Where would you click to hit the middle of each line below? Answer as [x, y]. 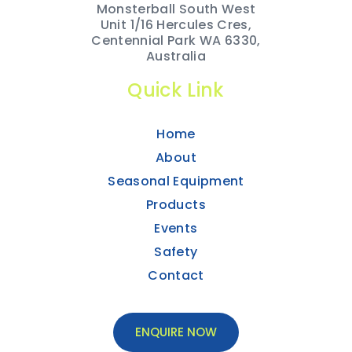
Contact [176, 276]
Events [176, 229]
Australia [176, 57]
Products [176, 205]
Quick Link [176, 90]
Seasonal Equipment [176, 181]
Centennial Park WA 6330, [176, 41]
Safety [176, 252]
